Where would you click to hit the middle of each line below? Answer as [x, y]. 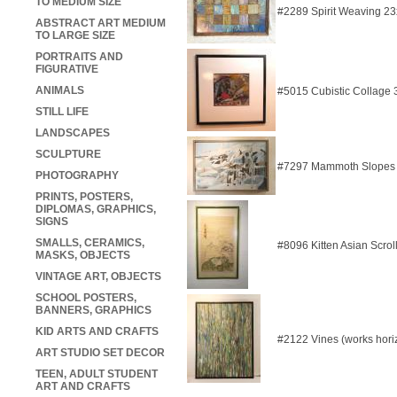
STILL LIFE [62, 112]
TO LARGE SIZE [75, 36]
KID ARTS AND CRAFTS [97, 332]
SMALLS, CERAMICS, [90, 243]
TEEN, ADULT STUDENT [97, 374]
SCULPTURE [68, 155]
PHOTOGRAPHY [77, 176]
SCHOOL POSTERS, [86, 298]
